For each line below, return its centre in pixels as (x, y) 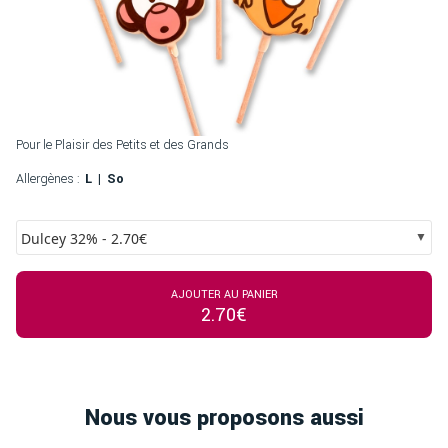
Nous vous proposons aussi (224, 417)
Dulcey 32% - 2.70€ (84, 238)
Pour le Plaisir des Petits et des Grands (122, 144)
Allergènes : (48, 178)
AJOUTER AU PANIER (224, 294)
